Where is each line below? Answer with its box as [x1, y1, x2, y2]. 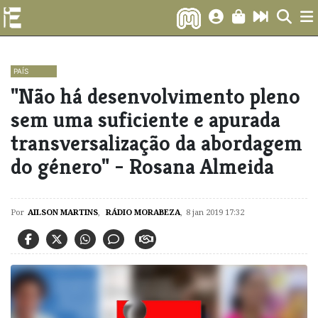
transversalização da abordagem [11, 129, 302, 157]
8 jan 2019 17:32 [186, 207, 244, 217]
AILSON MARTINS [28, 207, 98, 217]
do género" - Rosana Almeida [11, 153, 274, 180]
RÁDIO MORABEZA [104, 207, 180, 217]
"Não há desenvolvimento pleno [11, 82, 300, 110]
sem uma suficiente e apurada [11, 106, 280, 133]
